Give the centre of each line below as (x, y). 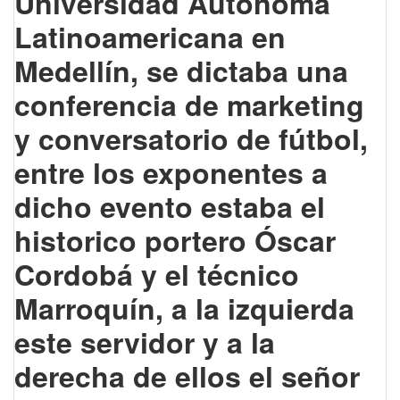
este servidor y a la (145, 342)
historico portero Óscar (175, 241)
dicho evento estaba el (170, 207)
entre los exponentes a (171, 173)
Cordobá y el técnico (157, 275)
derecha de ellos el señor (187, 376)
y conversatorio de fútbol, (191, 139)
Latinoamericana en (150, 37)
